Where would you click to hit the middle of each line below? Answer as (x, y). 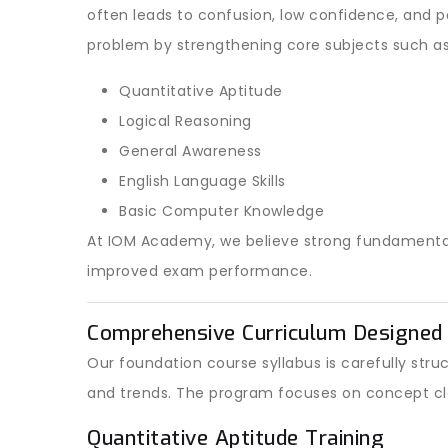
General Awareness (190, 151)
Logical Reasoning (185, 121)
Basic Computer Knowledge (221, 211)
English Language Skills (202, 181)
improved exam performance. (199, 271)
